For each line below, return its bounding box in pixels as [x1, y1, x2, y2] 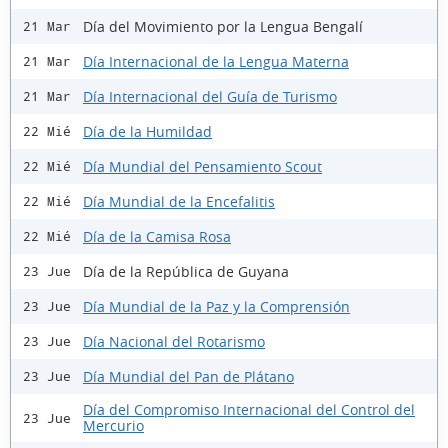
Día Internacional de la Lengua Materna [83, 51, 349, 71]
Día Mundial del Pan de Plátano [83, 366, 294, 386]
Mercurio [83, 416, 144, 436]
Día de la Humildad [83, 121, 212, 141]
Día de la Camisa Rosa [83, 226, 231, 246]
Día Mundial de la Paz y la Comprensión [83, 296, 350, 316]
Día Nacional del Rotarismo [83, 331, 265, 351]
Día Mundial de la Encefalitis [83, 191, 275, 211]
